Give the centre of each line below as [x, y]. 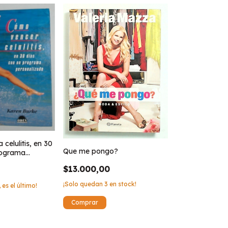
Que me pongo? [90, 151]
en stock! [122, 184]
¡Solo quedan [83, 184]
